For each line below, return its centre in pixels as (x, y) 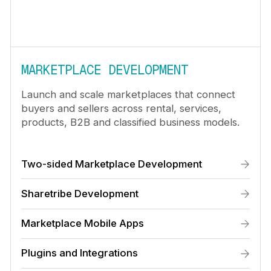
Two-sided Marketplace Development (111, 164)
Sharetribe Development (80, 194)
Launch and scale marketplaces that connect (128, 94)
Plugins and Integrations (79, 253)
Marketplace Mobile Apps (82, 224)
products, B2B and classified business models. (130, 122)
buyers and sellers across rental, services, (121, 108)
